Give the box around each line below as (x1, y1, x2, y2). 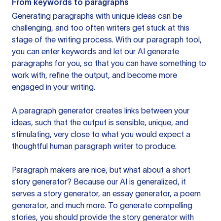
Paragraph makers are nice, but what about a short (12, 165, 190, 174)
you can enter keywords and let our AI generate (12, 47, 179, 56)
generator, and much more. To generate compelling (12, 201, 192, 210)
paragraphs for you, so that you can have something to (12, 59, 206, 68)
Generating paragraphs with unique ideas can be (12, 11, 182, 20)
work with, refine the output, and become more (12, 71, 177, 79)
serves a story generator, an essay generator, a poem (12, 189, 201, 198)
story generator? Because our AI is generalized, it (12, 177, 186, 186)
